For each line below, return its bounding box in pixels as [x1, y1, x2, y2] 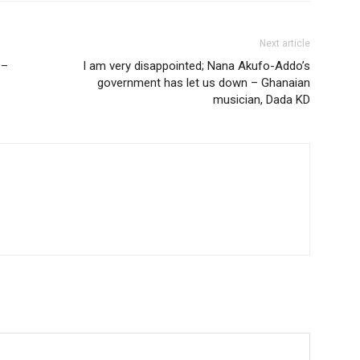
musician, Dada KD [213, 92, 310, 107]
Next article [260, 37, 310, 49]
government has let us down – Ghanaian [97, 75, 310, 90]
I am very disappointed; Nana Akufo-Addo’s [83, 58, 310, 73]
